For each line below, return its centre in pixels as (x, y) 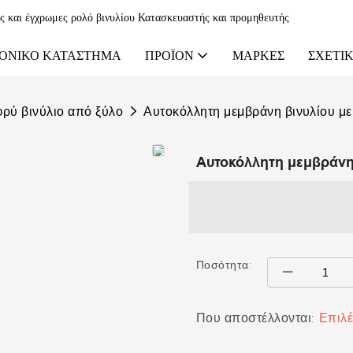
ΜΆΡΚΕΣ (258, 55)
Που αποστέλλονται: (255, 317)
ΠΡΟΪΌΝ (169, 55)
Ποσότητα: (224, 264)
